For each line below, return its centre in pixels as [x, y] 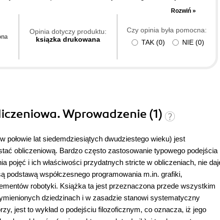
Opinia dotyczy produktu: [68, 32]
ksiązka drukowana [68, 40]
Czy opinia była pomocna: [166, 30]
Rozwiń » [183, 11]
